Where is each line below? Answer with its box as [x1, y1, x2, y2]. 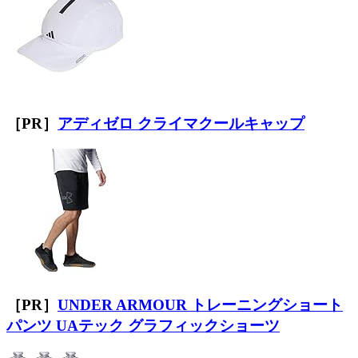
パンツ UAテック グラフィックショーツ [6, 317, 280, 335]
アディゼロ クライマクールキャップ [58, 114, 304, 132]
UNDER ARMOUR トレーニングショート [58, 296, 343, 314]
